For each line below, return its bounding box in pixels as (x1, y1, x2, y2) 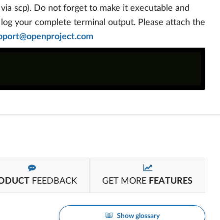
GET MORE (102, 177, 149, 186)
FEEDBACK (29, 177, 78, 186)
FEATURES (149, 177, 193, 186)
